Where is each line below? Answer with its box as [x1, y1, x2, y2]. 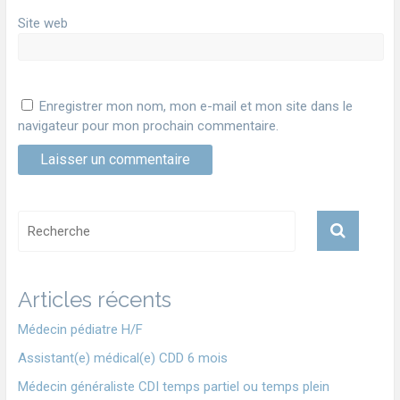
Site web [17, 15, 68, 32]
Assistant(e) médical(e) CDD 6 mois [17, 349, 228, 366]
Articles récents [17, 286, 171, 312]
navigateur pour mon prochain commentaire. [17, 117, 279, 134]
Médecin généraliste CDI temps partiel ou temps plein [17, 378, 329, 395]
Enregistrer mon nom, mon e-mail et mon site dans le [38, 97, 353, 114]
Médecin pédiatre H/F [17, 321, 143, 337]
